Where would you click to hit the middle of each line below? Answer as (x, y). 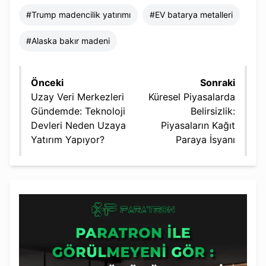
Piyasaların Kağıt (198, 125)
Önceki (47, 82)
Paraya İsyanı (205, 139)
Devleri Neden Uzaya (78, 125)
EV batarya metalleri (194, 14)
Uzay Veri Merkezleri (77, 96)
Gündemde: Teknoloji (78, 111)
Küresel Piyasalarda (192, 96)
